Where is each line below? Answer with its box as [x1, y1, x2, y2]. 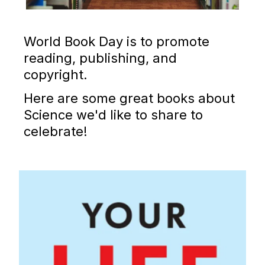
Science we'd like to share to [24, 107, 203, 123]
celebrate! [24, 124, 88, 140]
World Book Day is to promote [24, 34, 209, 50]
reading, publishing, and [24, 50, 177, 66]
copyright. [24, 67, 88, 83]
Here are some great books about [24, 91, 235, 106]
